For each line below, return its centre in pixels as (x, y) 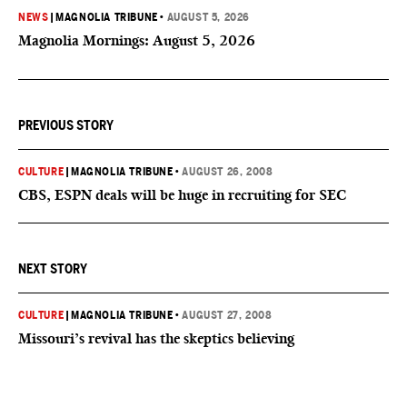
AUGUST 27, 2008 (227, 315)
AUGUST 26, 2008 (228, 172)
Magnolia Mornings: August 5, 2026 (137, 40)
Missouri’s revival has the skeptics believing (156, 338)
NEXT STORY (53, 269)
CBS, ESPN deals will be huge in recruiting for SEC (182, 195)
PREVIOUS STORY (66, 125)
